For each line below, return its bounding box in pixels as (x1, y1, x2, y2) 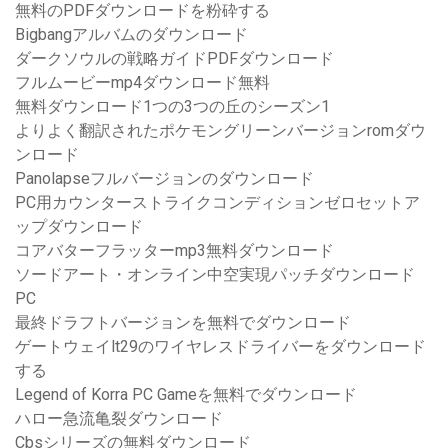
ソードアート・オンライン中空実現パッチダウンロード (15, 265, 415, 285)
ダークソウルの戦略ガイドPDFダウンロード (15, 49, 334, 69)
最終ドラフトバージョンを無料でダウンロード (15, 313, 351, 333)
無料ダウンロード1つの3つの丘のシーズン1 (15, 97, 330, 117)
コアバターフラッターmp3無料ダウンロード (15, 241, 334, 261)
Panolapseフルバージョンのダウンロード (15, 169, 314, 189)
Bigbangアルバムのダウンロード (15, 25, 248, 45)
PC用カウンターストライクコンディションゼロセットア (15, 193, 420, 213)
